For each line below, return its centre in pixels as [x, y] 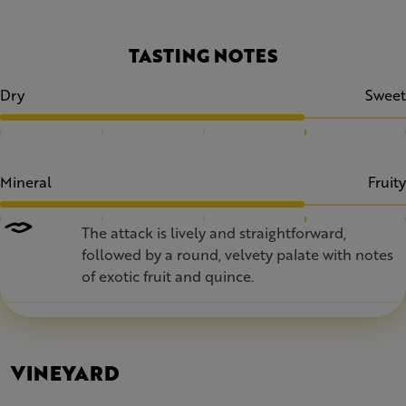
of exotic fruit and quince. [168, 276]
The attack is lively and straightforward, [214, 232]
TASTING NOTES [203, 55]
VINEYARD [65, 373]
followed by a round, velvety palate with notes [237, 254]
